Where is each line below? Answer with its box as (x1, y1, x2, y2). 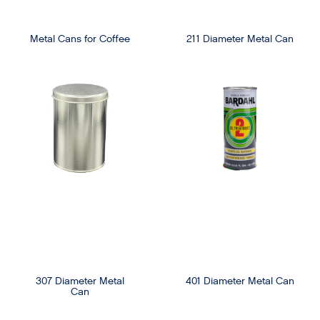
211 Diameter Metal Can (186, 32, 294, 46)
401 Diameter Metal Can (186, 274, 294, 289)
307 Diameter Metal (36, 274, 124, 289)
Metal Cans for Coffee (30, 32, 130, 46)
